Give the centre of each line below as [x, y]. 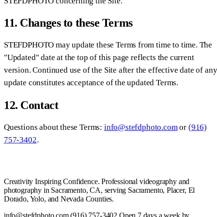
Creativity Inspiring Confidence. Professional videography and [97, 182]
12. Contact [31, 105]
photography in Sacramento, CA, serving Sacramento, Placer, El [100, 190]
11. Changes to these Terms [68, 23]
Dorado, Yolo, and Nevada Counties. [59, 199]
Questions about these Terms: [54, 127]
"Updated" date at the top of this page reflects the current [99, 58]
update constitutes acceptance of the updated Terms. [91, 83]
